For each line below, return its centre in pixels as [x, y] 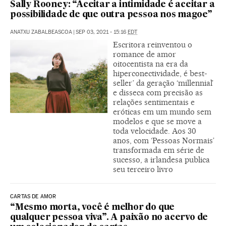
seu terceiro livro [143, 169]
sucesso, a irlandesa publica [161, 160]
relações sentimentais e [154, 102]
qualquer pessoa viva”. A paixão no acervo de [109, 218]
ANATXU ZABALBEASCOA [41, 32]
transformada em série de [159, 150]
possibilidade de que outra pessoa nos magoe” [111, 15]
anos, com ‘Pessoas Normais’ [164, 141]
